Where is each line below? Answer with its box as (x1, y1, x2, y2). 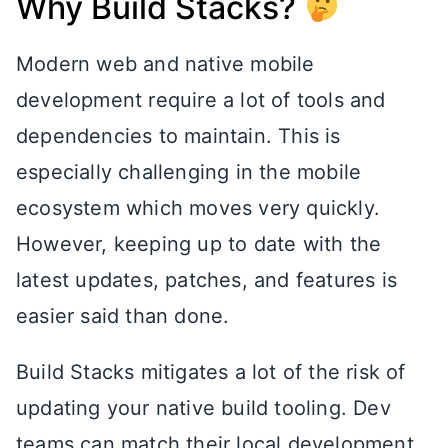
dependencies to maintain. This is (16, 124, 341, 149)
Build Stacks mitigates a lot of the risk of (16, 360, 406, 385)
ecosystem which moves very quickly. (16, 196, 381, 221)
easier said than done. (16, 304, 230, 329)
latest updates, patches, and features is (16, 268, 398, 293)
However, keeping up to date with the (16, 232, 382, 257)
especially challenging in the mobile (16, 160, 362, 185)
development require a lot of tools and (16, 88, 386, 113)
